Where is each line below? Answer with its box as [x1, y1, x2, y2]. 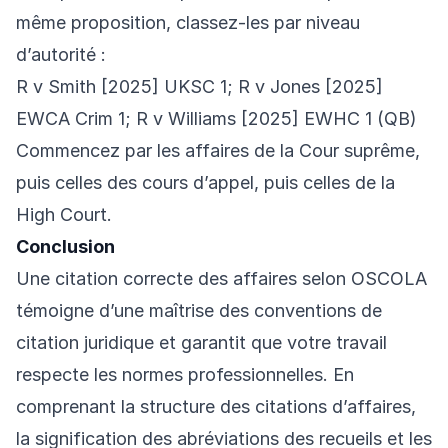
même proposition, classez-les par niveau [16, 12, 360, 34]
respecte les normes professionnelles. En [16, 364, 354, 386]
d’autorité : [16, 44, 106, 66]
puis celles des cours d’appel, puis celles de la [16, 172, 395, 194]
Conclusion [16, 236, 115, 258]
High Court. [16, 204, 112, 226]
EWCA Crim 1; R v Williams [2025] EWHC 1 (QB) [16, 108, 417, 130]
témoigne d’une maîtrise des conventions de [16, 300, 382, 322]
